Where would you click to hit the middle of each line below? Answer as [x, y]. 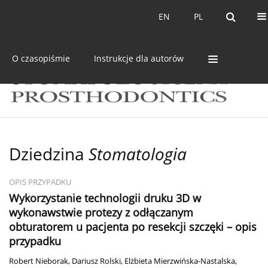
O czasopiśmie [41, 58]
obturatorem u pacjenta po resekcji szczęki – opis [133, 227]
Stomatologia [138, 154]
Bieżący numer [57, 16]
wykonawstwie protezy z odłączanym [101, 213]
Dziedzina [49, 154]
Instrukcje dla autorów [139, 58]
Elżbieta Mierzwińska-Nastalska [180, 261]
